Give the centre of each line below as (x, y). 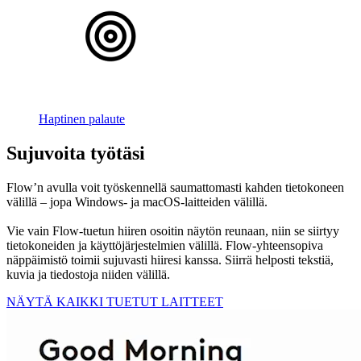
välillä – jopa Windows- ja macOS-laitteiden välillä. (137, 201)
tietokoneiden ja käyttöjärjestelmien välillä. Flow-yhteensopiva (165, 245)
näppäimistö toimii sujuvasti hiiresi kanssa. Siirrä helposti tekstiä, (170, 259)
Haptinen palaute (82, 118)
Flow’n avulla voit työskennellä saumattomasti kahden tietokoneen (175, 187)
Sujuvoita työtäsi (76, 153)
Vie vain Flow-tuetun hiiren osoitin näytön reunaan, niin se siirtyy (173, 230)
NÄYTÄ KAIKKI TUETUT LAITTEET (115, 301)
